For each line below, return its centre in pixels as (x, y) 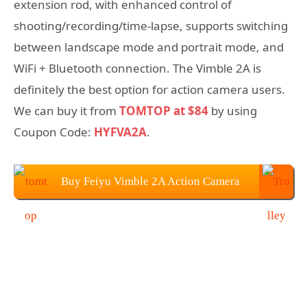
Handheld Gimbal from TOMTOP (150, 215)
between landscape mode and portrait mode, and (149, 47)
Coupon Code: (54, 132)
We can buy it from (66, 110)
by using (233, 110)
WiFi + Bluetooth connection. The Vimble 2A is (137, 68)
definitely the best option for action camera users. (149, 89)
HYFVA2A (120, 132)
